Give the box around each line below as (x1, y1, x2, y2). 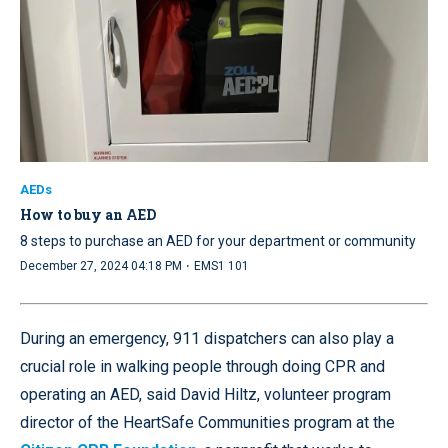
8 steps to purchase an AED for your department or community (20, 232, 416, 249)
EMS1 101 (194, 258, 249, 273)
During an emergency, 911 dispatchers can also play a (20, 328, 394, 348)
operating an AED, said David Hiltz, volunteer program (20, 384, 391, 404)
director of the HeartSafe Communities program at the (20, 412, 395, 432)
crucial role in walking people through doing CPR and (20, 356, 385, 376)
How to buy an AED (20, 204, 156, 224)
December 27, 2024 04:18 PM (20, 258, 182, 273)
